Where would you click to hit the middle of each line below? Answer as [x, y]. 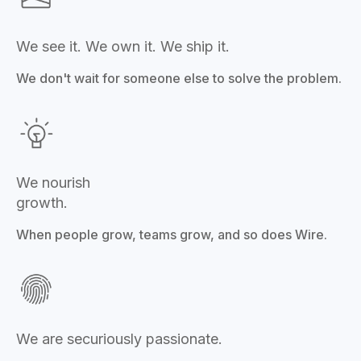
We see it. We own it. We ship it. [123, 46]
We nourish [53, 182]
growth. [42, 202]
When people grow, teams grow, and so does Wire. [172, 234]
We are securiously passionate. [119, 338]
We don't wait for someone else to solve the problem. [179, 78]
